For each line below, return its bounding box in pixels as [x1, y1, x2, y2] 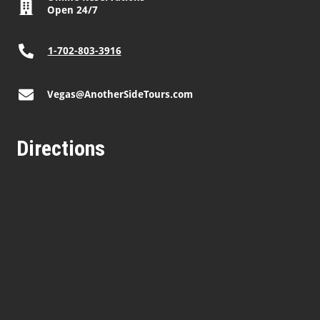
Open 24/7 [47, 4, 99, 16]
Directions [16, 135, 106, 161]
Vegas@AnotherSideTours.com [47, 88, 194, 100]
